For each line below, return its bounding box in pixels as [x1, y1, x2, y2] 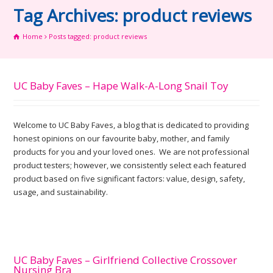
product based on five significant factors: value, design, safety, [13, 173, 246, 184]
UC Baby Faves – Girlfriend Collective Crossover [13, 253, 238, 267]
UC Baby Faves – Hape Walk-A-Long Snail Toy [13, 79, 229, 93]
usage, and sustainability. [13, 186, 108, 197]
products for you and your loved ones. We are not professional [13, 146, 250, 157]
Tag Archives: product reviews [13, 4, 252, 27]
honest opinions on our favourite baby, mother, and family [13, 133, 230, 144]
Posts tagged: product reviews [49, 32, 147, 41]
